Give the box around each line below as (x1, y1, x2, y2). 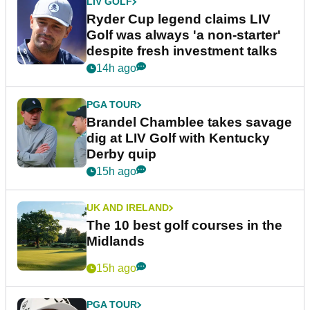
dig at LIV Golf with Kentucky (86, 131, 270, 146)
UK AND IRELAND (86, 202, 169, 214)
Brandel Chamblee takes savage (86, 115, 292, 130)
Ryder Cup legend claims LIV (86, 12, 271, 27)
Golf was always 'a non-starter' (86, 28, 281, 43)
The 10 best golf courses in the (86, 218, 282, 233)
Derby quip (86, 147, 156, 162)
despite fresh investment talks (86, 44, 277, 59)
